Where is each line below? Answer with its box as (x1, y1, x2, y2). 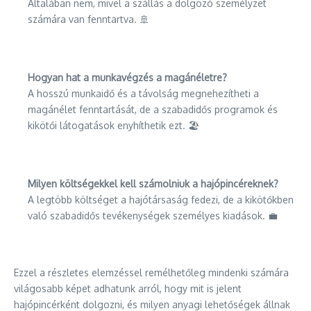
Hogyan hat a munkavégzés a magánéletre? (28, 72, 227, 83)
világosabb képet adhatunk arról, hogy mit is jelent (14, 283, 242, 294)
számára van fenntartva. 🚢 (28, 13, 149, 25)
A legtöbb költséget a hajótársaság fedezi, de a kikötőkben (28, 194, 294, 205)
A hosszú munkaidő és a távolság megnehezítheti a (28, 87, 259, 99)
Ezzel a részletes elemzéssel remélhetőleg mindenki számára (14, 267, 289, 278)
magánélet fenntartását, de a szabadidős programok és (28, 103, 278, 115)
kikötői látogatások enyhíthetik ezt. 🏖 (28, 119, 199, 131)
